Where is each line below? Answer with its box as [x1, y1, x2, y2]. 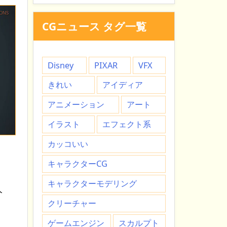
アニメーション [48, 99, 104, 110]
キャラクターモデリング [48, 178, 137, 190]
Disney [48, 60, 73, 71]
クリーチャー [48, 198, 96, 209]
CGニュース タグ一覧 [42, 19, 146, 33]
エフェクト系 [102, 119, 151, 130]
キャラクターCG [48, 158, 107, 170]
